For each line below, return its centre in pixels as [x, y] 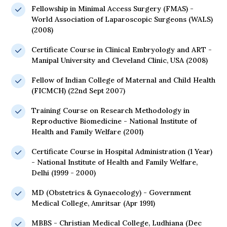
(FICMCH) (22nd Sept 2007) [78, 91]
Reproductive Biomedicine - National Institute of [114, 121]
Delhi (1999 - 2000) [64, 173]
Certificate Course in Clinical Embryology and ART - [122, 50]
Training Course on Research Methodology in [110, 111]
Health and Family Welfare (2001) [87, 132]
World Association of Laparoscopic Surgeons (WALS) [122, 20]
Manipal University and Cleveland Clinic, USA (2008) [120, 61]
